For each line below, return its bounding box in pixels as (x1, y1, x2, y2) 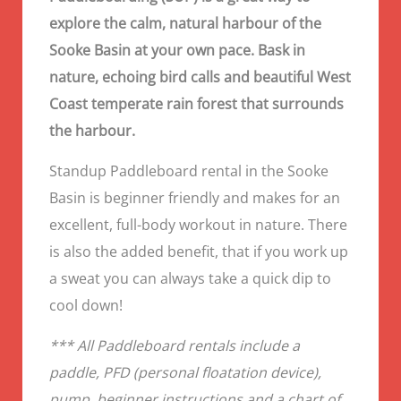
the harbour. (49, 121, 139, 141)
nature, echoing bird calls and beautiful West (49, 67, 351, 87)
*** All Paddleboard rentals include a (49, 336, 300, 355)
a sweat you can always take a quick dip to (49, 269, 331, 288)
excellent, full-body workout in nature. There (49, 215, 347, 235)
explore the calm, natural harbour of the (49, 13, 321, 33)
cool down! (49, 295, 123, 315)
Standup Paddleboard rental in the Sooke (49, 161, 328, 181)
